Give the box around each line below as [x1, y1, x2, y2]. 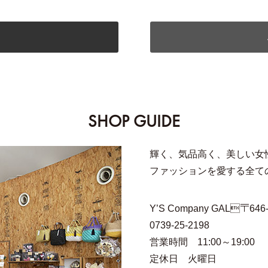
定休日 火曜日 [149, 254, 217, 264]
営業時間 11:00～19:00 [149, 237, 255, 248]
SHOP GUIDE [88, 111, 180, 132]
